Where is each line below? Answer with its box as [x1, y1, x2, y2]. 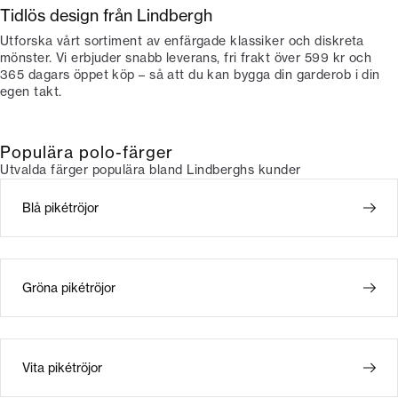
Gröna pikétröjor [22, 280, 115, 296]
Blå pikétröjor [22, 200, 99, 216]
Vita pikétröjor [22, 360, 102, 376]
